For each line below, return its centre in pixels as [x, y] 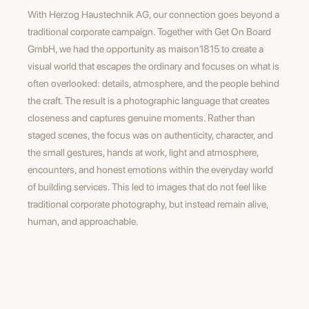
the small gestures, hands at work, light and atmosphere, [143, 152]
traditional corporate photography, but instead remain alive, [148, 204]
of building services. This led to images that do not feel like [147, 187]
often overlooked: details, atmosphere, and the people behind [153, 83]
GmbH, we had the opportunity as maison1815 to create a [146, 49]
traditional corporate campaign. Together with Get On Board [149, 31]
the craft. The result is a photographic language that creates [149, 100]
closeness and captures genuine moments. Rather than [141, 118]
